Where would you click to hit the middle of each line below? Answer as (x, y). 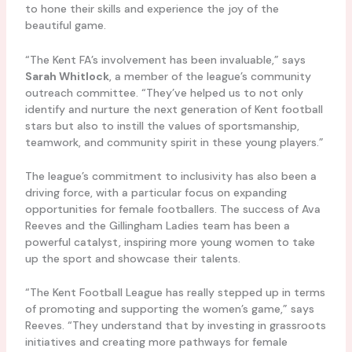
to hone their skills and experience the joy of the (152, 9)
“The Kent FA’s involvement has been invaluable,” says (165, 59)
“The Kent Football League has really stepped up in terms (175, 293)
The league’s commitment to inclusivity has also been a (170, 176)
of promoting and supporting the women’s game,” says (169, 309)
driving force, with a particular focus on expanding (156, 192)
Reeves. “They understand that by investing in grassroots (175, 326)
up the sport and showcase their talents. (132, 258)
